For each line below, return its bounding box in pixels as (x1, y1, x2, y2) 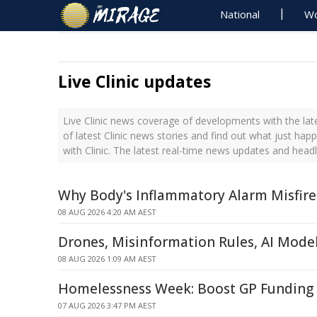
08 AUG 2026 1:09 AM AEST (58, 253, 156, 264)
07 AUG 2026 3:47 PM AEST (58, 300, 156, 311)
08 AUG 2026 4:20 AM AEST (58, 207, 156, 217)
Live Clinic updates (58, 70, 211, 93)
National (220, 7, 260, 21)
